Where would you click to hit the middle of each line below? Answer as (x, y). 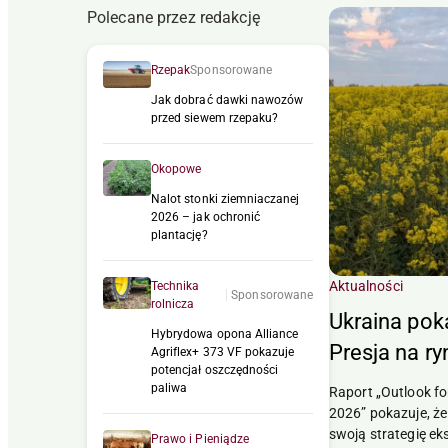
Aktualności (366, 285)
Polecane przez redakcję (173, 17)
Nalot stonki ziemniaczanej (225, 198)
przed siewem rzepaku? (215, 117)
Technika (175, 285)
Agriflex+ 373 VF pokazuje (223, 351)
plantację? (179, 234)
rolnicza (173, 303)
